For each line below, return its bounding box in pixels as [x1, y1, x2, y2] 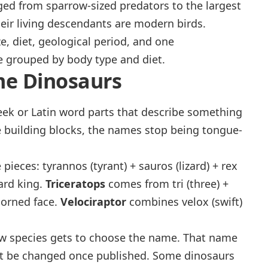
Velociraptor [60, 194, 126, 209]
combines [126, 194, 182, 209]
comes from [105, 176, 172, 191]
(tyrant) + [87, 159, 139, 173]
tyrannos [42, 159, 87, 173]
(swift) [209, 194, 242, 209]
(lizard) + [173, 159, 221, 173]
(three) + [184, 176, 229, 191]
